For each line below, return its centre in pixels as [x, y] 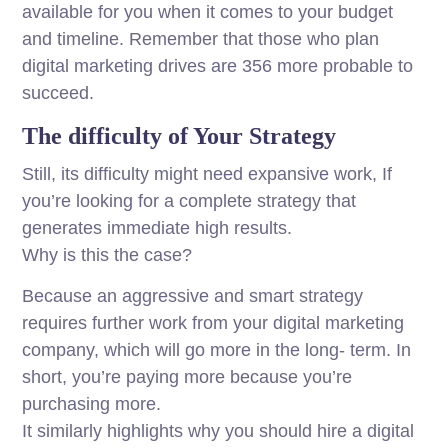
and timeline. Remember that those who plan [201, 39]
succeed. [58, 93]
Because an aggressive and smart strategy [193, 296]
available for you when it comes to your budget [208, 12]
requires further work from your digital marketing [213, 323]
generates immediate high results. [157, 228]
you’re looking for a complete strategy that [189, 201]
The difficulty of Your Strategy [179, 136]
